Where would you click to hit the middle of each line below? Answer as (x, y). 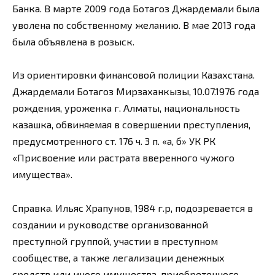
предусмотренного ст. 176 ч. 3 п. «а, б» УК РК (114, 141)
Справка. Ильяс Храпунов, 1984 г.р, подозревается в (133, 207)
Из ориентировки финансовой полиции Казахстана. (134, 75)
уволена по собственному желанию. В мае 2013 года (134, 25)
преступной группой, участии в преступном (115, 241)
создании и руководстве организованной (110, 224)
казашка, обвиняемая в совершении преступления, (131, 125)
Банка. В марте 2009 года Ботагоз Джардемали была (136, 9)
